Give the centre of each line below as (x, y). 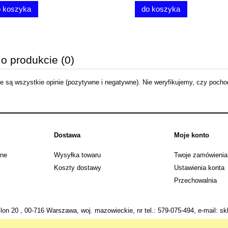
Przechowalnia (195, 180)
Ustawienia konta (199, 167)
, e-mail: (207, 211)
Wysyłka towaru (77, 155)
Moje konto (192, 135)
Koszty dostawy (78, 167)
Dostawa (67, 135)
